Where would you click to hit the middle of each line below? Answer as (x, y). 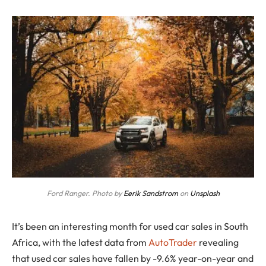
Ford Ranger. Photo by (85, 193)
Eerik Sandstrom (151, 193)
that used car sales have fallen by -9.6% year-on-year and (133, 259)
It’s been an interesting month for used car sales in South (130, 227)
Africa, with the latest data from (80, 243)
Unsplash (205, 193)
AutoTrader (173, 243)
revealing (218, 243)
